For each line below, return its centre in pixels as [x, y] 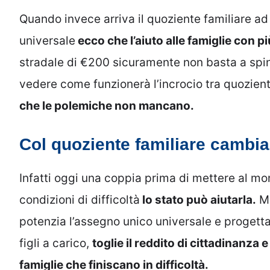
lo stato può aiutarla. [198, 200]
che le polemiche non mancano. [107, 105]
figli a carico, [56, 243]
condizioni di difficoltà [80, 200]
